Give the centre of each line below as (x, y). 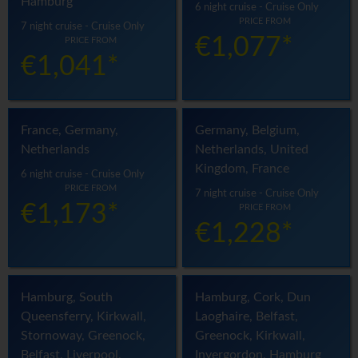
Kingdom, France (243, 169)
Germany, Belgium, (248, 131)
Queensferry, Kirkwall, (84, 317)
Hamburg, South (67, 298)
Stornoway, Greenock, (83, 336)
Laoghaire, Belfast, (247, 317)
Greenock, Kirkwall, (251, 336)
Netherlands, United (252, 150)
